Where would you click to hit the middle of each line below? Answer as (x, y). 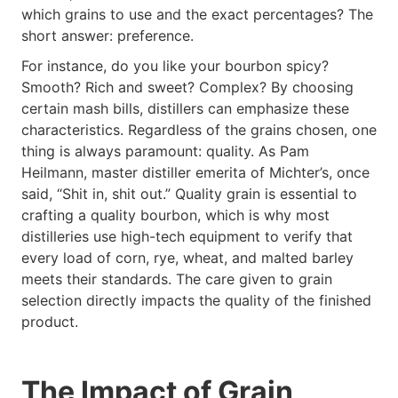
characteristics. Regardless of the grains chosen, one (199, 130)
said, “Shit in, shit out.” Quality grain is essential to (189, 194)
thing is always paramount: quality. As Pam (165, 151)
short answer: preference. (107, 35)
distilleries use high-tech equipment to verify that (187, 237)
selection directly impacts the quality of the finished (196, 301)
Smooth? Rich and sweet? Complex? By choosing (187, 88)
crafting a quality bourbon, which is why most (175, 215)
